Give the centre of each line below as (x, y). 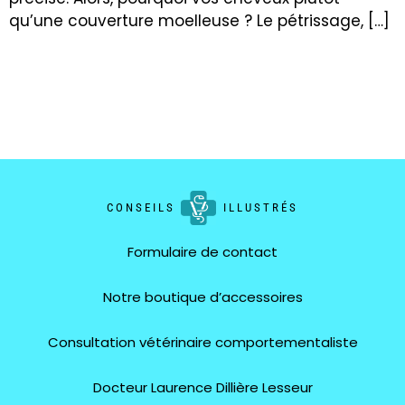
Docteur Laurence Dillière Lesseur (202, 388)
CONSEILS (141, 208)
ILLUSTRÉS (261, 208)
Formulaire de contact (202, 252)
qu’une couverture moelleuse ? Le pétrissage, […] (199, 20)
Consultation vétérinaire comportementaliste (202, 343)
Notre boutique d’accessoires (202, 297)
